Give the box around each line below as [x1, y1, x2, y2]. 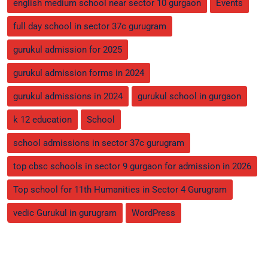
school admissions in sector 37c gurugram [13, 138, 184, 149]
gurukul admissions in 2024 [13, 91, 123, 102]
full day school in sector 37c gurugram [13, 21, 166, 32]
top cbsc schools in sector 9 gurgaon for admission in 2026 [13, 161, 251, 172]
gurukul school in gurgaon [138, 91, 241, 102]
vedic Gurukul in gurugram [13, 208, 117, 219]
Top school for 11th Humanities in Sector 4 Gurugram [13, 184, 227, 196]
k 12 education [13, 114, 72, 126]
